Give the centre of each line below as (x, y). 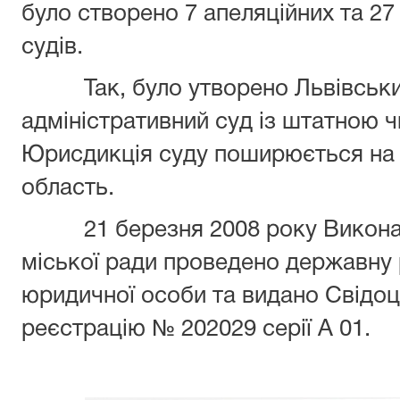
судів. (52, 47)
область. (68, 188)
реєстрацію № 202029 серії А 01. (196, 329)
